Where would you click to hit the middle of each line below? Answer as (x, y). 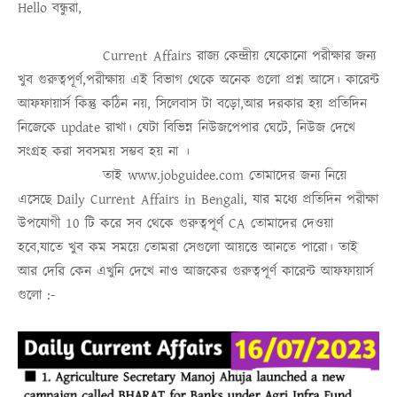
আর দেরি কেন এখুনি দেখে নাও (101, 271)
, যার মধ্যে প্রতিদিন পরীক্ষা (311, 199)
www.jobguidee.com (186, 175)
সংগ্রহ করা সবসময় (66, 152)
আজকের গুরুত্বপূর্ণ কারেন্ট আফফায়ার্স (278, 271)
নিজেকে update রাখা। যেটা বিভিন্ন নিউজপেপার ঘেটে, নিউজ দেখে (187, 128)
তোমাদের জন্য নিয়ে (295, 175)
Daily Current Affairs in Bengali (150, 199)
